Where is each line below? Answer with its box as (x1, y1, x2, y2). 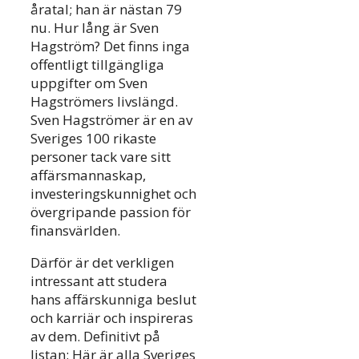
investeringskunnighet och (30, 184, 196, 203)
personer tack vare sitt (30, 147, 171, 166)
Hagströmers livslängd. (30, 91, 178, 111)
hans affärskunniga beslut (30, 289, 196, 309)
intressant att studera (30, 271, 167, 290)
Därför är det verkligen (30, 252, 174, 272)
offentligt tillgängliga (30, 54, 164, 74)
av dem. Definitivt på (30, 326, 160, 345)
